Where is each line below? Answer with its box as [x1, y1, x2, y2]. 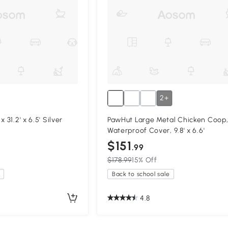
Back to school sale [111, 170, 170, 178]
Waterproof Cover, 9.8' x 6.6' [107, 126, 205, 135]
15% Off [131, 156, 157, 165]
